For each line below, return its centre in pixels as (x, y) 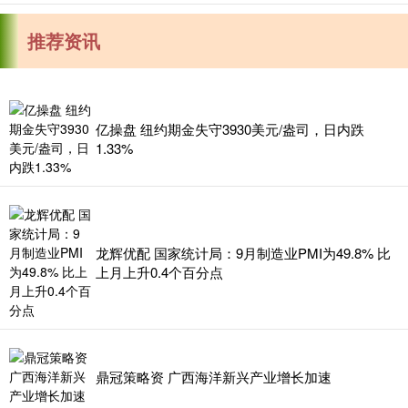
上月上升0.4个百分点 (159, 271)
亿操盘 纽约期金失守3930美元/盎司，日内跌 (230, 128)
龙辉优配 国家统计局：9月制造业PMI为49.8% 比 (243, 252)
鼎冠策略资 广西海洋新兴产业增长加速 (214, 376)
